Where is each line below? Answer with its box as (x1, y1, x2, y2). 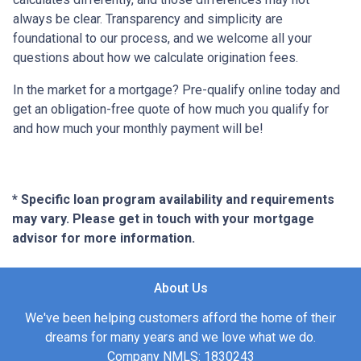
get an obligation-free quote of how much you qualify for (13, 101, 329, 117)
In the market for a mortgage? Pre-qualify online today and (13, 81, 340, 98)
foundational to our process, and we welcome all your (13, 30, 312, 46)
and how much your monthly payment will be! (13, 120, 263, 136)
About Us (153, 280, 208, 296)
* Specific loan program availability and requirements (12, 191, 334, 207)
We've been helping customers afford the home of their (25, 309, 336, 326)
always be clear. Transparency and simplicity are (13, 10, 283, 27)
